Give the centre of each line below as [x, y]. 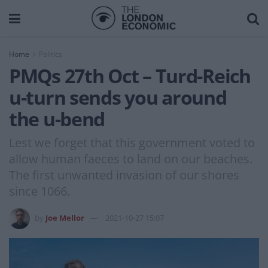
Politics [51, 54]
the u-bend [57, 119]
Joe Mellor [65, 217]
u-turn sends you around [118, 97]
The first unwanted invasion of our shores [124, 175]
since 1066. [39, 191]
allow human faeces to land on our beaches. [131, 159]
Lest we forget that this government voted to [132, 142]
